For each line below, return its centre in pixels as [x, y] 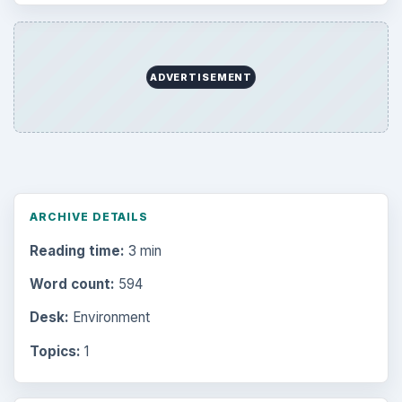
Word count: [72, 284]
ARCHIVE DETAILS [89, 216]
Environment [109, 318]
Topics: [55, 351]
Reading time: [77, 250]
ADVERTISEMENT [201, 78]
